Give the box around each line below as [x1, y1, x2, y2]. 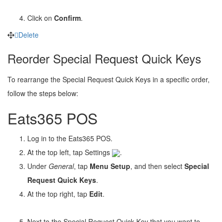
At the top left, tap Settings [27, 147, 112, 157]
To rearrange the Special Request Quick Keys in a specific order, [7, 74, 210, 84]
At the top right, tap [27, 188, 89, 199]
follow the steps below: [7, 88, 78, 98]
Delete [18, 29, 39, 40]
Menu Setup [90, 161, 130, 171]
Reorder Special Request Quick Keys [7, 49, 201, 67]
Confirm [54, 12, 81, 23]
